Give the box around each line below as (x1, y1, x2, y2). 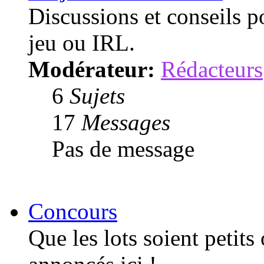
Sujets (70, 82, 125, 108)
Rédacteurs (161, 56, 263, 82)
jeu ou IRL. (28, 29, 135, 55)
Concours (28, 198, 117, 224)
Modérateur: (28, 56, 155, 82)
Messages (81, 109, 170, 135)
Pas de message (52, 136, 194, 161)
